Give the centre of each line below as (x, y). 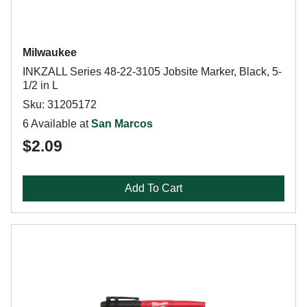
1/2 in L (40, 85)
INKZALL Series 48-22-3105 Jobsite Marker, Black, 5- (152, 72)
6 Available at (57, 124)
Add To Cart (153, 188)
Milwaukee (50, 52)
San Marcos (122, 124)
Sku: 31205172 (60, 105)
